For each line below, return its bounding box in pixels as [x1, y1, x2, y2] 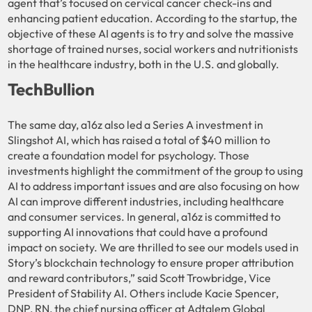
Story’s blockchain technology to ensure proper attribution [8, 255, 295, 270]
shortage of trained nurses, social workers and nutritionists [8, 41, 299, 56]
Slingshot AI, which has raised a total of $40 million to [8, 132, 271, 147]
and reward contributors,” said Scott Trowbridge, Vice [8, 270, 272, 285]
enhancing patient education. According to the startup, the [8, 10, 298, 25]
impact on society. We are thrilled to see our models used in [8, 240, 299, 254]
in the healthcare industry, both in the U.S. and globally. [8, 56, 280, 71]
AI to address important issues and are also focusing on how [8, 178, 300, 193]
